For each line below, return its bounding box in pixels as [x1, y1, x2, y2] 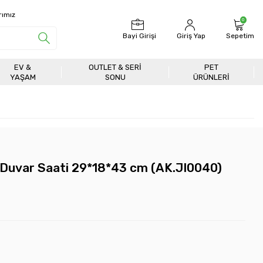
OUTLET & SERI [89, 62, 142, 72]
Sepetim [226, 32, 254, 40]
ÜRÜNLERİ [193, 72, 230, 82]
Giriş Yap [177, 32, 205, 40]
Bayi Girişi [123, 32, 156, 40]
